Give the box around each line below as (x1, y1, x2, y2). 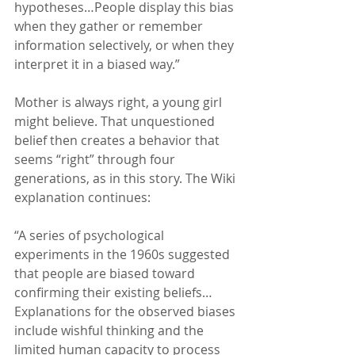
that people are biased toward (14, 265, 198, 283)
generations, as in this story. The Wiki (14, 170, 239, 188)
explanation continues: (14, 189, 151, 207)
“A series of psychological (14, 227, 167, 245)
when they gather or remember (14, 17, 206, 36)
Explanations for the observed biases (14, 303, 239, 321)
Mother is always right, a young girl (14, 94, 225, 112)
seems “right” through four (14, 151, 178, 169)
